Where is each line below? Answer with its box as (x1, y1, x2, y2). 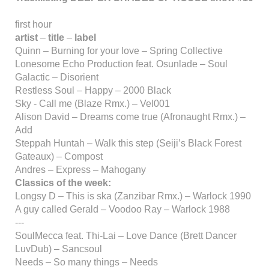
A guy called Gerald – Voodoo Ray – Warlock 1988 (15, 204, 230, 214)
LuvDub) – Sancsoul (15, 244, 102, 254)
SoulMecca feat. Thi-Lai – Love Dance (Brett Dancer (15, 231, 237, 241)
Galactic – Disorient (15, 72, 98, 82)
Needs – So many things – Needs (15, 257, 158, 267)
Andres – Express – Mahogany (15, 165, 146, 175)
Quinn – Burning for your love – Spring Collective (15, 46, 223, 56)
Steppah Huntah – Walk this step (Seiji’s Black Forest (15, 138, 241, 148)
